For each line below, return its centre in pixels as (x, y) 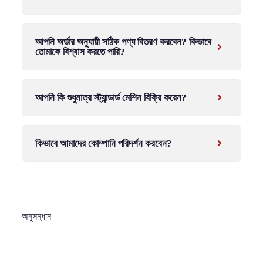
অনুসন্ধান (36, 216)
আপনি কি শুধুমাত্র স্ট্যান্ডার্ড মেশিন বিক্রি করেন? (111, 97)
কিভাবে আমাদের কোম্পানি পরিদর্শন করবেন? (103, 143)
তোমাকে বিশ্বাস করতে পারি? (80, 52)
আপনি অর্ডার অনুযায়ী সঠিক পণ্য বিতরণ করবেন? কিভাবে (123, 42)
